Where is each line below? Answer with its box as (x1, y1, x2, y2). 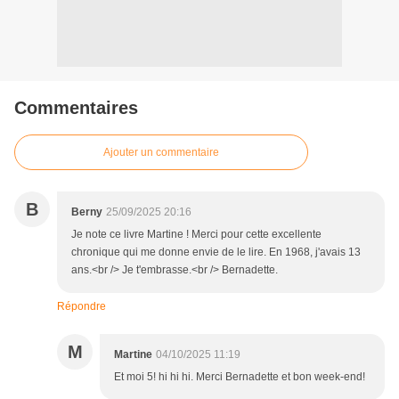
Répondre (57, 300, 106, 313)
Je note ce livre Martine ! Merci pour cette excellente (71, 228, 322, 241)
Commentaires (14, 98, 138, 118)
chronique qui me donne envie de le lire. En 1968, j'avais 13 (71, 246, 361, 259)
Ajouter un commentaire (103, 146, 219, 159)
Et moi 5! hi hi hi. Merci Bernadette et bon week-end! (114, 370, 365, 384)
